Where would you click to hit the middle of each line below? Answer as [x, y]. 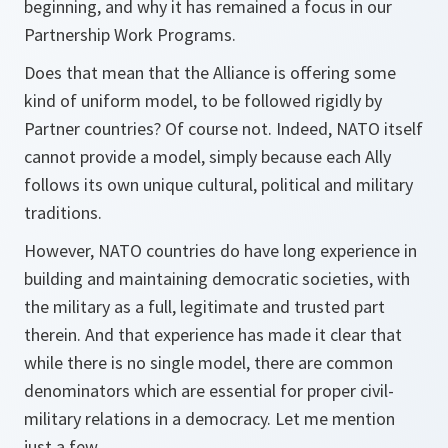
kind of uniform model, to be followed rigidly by [203, 100]
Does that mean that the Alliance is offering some [210, 72]
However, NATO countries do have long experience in [220, 250]
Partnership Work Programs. [130, 34]
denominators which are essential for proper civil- [209, 390]
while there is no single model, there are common [208, 362]
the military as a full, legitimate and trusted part [204, 306]
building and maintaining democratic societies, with [217, 278]
